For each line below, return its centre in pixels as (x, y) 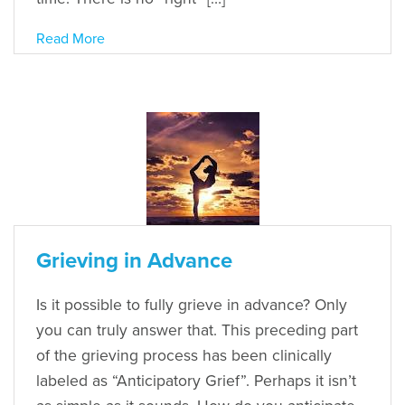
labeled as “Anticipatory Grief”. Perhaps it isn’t (196, 381)
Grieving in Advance (134, 260)
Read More (71, 38)
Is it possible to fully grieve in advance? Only (192, 305)
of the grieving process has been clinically (184, 355)
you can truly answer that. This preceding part (197, 330)
